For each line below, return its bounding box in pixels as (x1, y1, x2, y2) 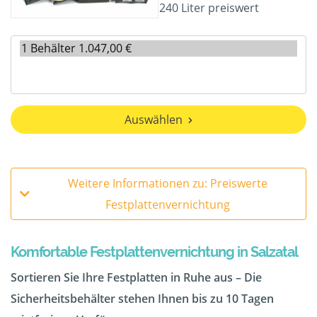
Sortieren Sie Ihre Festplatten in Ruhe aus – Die (11, 270, 262, 286)
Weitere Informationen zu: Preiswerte (68, 175, 267, 192)
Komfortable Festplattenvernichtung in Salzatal (11, 243, 298, 261)
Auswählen (125, 112, 183, 128)
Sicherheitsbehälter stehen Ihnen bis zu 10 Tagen (11, 291, 274, 307)
